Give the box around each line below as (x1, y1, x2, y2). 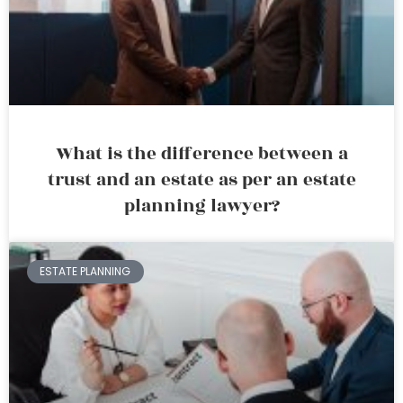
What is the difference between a (55, 140, 348, 167)
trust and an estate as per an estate (47, 166, 356, 193)
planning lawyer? (123, 193, 280, 219)
